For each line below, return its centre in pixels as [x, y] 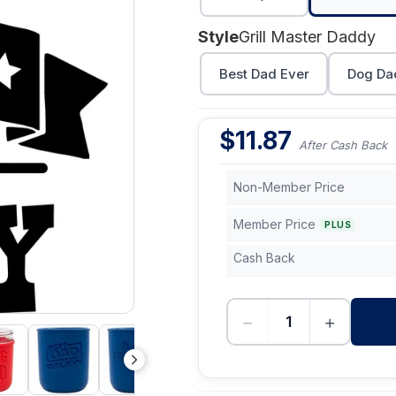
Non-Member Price [289, 187]
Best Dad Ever [264, 73]
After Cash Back [343, 145]
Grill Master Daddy [307, 37]
